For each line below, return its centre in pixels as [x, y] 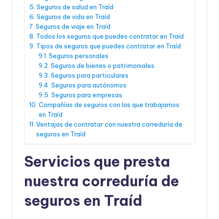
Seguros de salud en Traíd [75, 7]
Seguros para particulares [89, 75]
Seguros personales [78, 55]
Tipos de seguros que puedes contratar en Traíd [108, 46]
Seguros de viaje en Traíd [73, 26]
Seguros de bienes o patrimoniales [102, 65]
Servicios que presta [97, 161]
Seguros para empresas [87, 95]
